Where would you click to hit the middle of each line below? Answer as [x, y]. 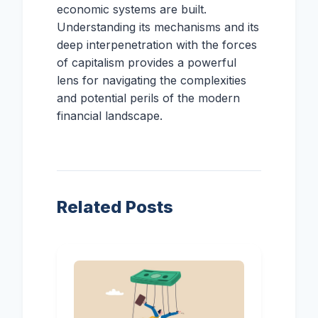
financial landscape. [110, 116]
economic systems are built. [132, 10]
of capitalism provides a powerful [147, 63]
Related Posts [115, 207]
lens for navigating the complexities [152, 81]
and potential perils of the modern [148, 98]
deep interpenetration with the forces [157, 45]
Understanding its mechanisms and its [158, 27]
